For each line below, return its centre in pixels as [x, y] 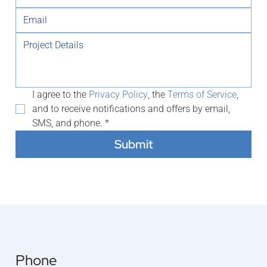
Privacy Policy [118, 94]
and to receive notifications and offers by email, [131, 108]
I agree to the [60, 94]
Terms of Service [202, 94]
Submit [133, 144]
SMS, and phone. [67, 123]
